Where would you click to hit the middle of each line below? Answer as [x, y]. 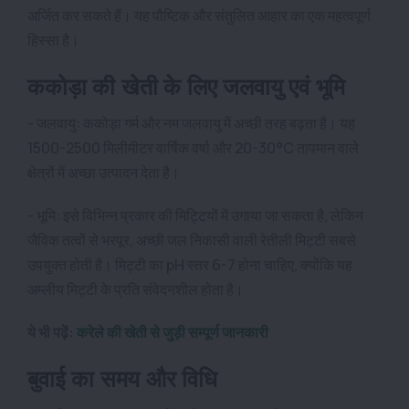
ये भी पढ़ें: [52, 332]
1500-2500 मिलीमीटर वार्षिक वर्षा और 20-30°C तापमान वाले [193, 147]
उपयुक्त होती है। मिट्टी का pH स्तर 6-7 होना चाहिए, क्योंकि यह [190, 264]
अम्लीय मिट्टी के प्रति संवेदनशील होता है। [136, 289]
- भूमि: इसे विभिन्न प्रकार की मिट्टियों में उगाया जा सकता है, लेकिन [195, 215]
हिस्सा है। [53, 40]
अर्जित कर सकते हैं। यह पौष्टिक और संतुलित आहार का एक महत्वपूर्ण [199, 15]
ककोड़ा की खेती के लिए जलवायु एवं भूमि [187, 86]
